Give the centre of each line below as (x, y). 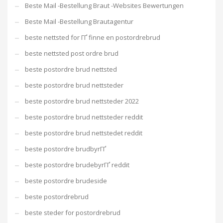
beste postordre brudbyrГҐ (65, 149)
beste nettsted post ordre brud (72, 53)
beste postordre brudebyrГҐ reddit (77, 165)
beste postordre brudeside (66, 181)
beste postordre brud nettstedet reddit (84, 133)
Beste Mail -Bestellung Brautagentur (79, 21)
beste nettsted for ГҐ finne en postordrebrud (93, 37)
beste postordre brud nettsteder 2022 (82, 101)
